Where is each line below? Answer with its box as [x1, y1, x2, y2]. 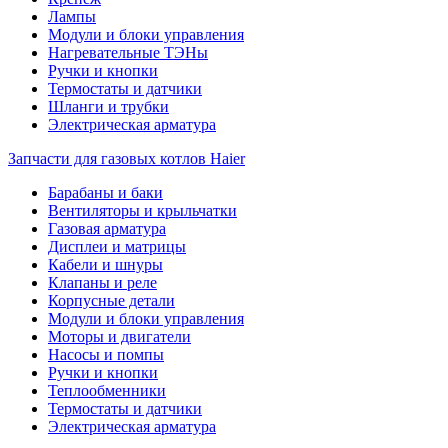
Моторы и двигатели [48, 328, 191, 345]
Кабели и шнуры [48, 256, 163, 273]
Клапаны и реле [48, 274, 157, 291]
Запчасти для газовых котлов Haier [8, 150, 245, 167]
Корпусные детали [48, 292, 175, 309]
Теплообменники [48, 382, 166, 399]
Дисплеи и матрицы [48, 238, 186, 255]
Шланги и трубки [48, 98, 169, 115]
